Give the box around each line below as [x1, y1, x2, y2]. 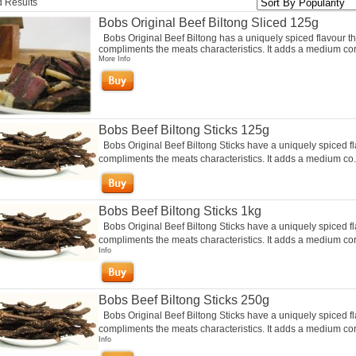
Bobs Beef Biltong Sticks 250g [98, 293, 269, 307]
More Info [98, 55, 130, 63]
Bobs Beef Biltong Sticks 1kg [98, 204, 261, 218]
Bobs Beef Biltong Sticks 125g [98, 123, 269, 137]
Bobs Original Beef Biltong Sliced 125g [98, 16, 319, 29]
